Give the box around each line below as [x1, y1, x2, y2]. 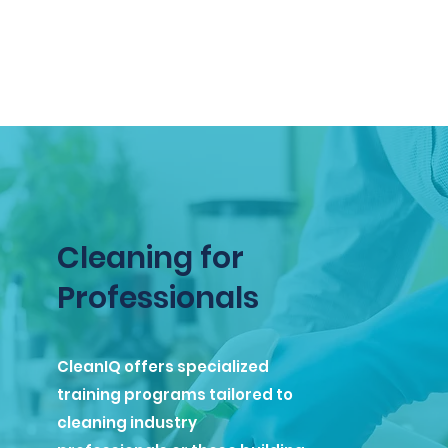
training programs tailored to [57, 384, 294, 405]
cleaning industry [57, 412, 198, 433]
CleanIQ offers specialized [57, 356, 270, 377]
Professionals [57, 277, 260, 319]
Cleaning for [57, 237, 245, 279]
